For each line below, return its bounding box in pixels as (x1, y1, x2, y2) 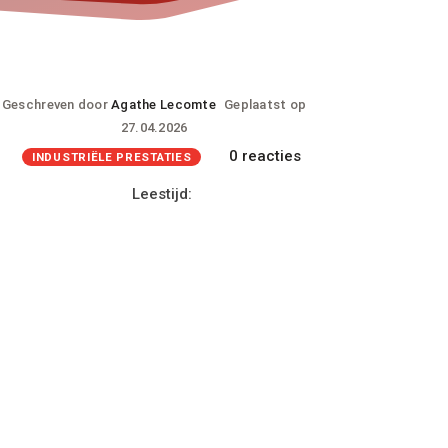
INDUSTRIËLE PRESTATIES (32, 149, 192, 164)
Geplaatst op (224, 96, 307, 112)
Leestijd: (131, 185, 192, 203)
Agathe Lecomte (111, 96, 216, 112)
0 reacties (228, 146, 301, 165)
